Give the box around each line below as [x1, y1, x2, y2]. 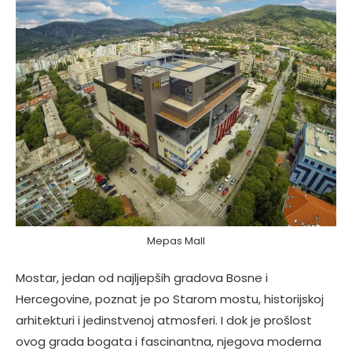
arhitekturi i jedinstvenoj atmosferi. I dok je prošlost [16, 312, 312, 328]
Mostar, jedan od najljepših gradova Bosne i [16, 269, 268, 286]
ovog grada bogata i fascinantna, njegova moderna [16, 333, 321, 350]
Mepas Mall [147, 233, 205, 248]
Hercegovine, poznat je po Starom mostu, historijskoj [16, 291, 324, 307]
